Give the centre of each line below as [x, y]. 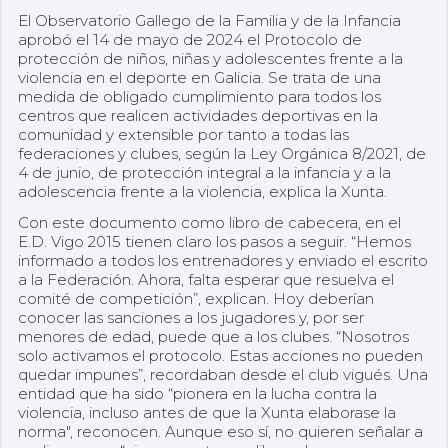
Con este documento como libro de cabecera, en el [209, 222]
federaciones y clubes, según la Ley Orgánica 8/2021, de [222, 153]
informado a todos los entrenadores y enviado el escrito [223, 260]
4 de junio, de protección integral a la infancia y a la [204, 172]
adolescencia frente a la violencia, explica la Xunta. [202, 191]
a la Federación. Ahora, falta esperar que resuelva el [206, 279]
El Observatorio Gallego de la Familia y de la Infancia [209, 20]
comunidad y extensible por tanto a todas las [183, 134]
